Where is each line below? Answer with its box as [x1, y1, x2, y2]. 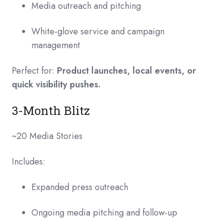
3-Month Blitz [12, 103, 93, 118]
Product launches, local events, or [57, 64, 196, 77]
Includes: [12, 155, 45, 168]
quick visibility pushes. [12, 78, 101, 91]
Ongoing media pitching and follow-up [31, 206, 177, 219]
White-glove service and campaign [31, 25, 165, 38]
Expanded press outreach [31, 181, 128, 193]
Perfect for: [12, 64, 57, 77]
